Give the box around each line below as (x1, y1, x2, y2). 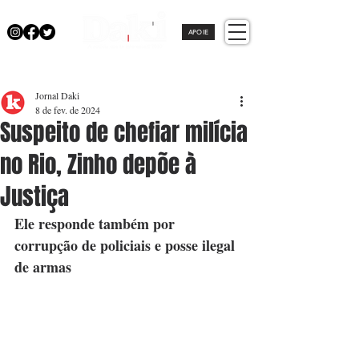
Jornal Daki (35, 89, 79, 102)
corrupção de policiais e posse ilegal (14, 235, 239, 256)
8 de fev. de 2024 (35, 103, 100, 116)
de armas (14, 256, 71, 277)
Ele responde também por (14, 213, 179, 234)
